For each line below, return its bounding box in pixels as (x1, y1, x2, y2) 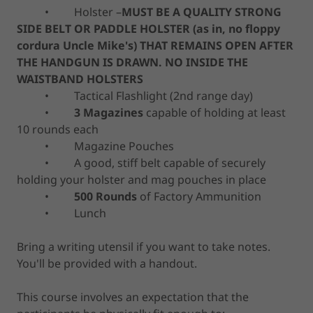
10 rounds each (17, 121, 99, 137)
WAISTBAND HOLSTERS (17, 71, 143, 87)
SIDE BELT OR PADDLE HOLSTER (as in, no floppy (17, 20, 280, 36)
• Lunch (17, 205, 106, 221)
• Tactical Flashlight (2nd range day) (17, 87, 253, 103)
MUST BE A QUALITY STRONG (122, 3, 282, 20)
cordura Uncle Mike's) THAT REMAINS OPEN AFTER (17, 37, 293, 53)
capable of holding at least (146, 104, 286, 120)
